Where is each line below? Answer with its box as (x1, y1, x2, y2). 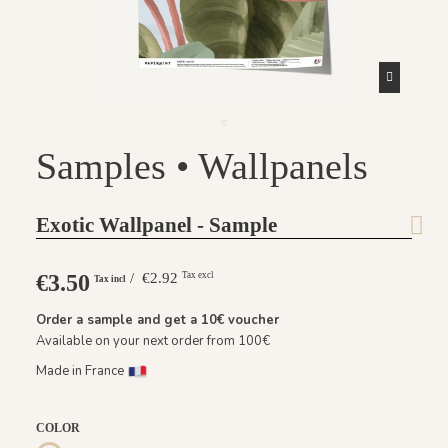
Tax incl (90, 274, 126, 285)
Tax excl (182, 270, 214, 281)
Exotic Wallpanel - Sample (36, 213, 277, 238)
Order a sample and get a (36, 310, 201, 329)
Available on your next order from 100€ (36, 331, 270, 350)
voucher (228, 310, 279, 329)
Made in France (36, 362, 127, 381)
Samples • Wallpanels (36, 145, 368, 188)
